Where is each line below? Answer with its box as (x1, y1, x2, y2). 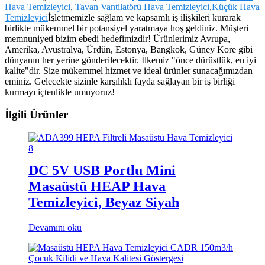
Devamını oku (28, 222, 82, 232)
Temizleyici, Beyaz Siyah (28, 194, 179, 210)
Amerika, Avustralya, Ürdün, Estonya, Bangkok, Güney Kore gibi (5, 44, 253, 54)
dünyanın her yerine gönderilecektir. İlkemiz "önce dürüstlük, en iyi (5, 54, 256, 65)
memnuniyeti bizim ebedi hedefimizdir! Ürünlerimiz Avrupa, (5, 33, 230, 44)
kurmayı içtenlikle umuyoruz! (5, 86, 115, 97)
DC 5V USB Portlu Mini (28, 162, 176, 178)
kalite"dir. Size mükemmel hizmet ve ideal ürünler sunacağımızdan (5, 65, 253, 76)
